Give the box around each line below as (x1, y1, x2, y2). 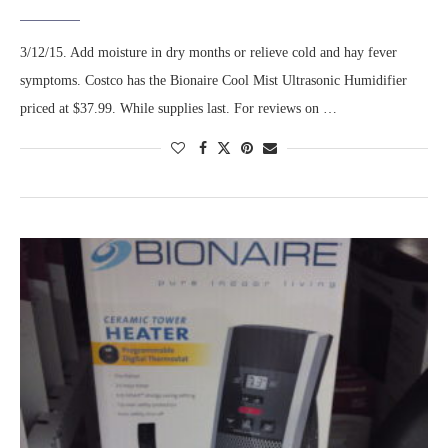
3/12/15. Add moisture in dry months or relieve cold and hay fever (20, 45, 397, 61)
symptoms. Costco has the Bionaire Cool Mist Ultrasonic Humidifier (20, 73, 407, 89)
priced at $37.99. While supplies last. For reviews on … (20, 101, 337, 117)
